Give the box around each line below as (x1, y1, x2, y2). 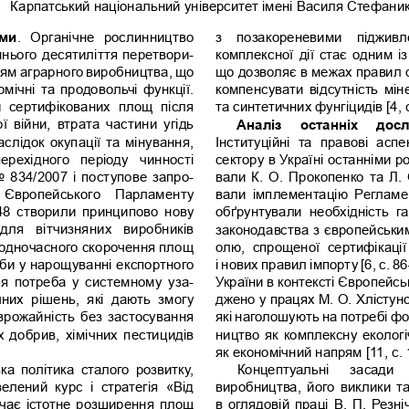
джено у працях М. (215, 290, 338, 307)
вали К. (215, 168, 267, 184)
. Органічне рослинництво (16, 28, 198, 45)
